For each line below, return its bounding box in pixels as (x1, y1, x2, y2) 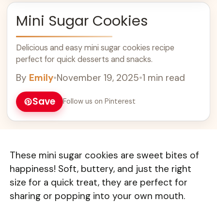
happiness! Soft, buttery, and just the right (10, 163, 191, 175)
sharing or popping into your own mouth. (10, 190, 185, 202)
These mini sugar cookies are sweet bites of (10, 149, 199, 162)
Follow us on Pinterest (63, 97, 136, 106)
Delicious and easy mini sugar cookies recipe (16, 42, 174, 53)
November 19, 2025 (57, 71, 139, 84)
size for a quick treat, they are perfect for (10, 176, 187, 189)
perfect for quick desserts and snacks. (16, 54, 153, 64)
